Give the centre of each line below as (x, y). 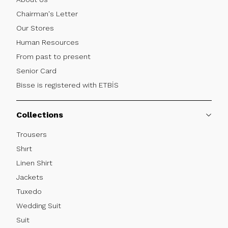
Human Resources (48, 42)
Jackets (30, 177)
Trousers (32, 134)
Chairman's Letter (47, 13)
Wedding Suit (39, 205)
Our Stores (35, 28)
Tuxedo (29, 191)
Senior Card (36, 70)
